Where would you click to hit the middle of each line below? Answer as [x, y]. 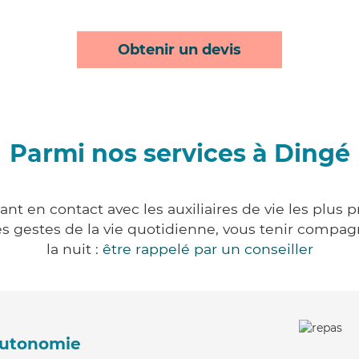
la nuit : [74, 249]
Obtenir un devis [179, 50]
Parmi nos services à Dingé [179, 153]
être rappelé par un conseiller [208, 249]
